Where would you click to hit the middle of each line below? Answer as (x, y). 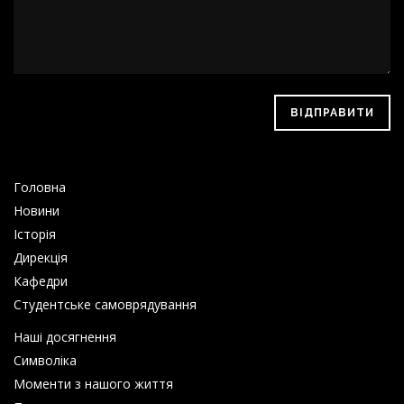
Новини (37, 210)
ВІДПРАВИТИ (332, 112)
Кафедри (41, 280)
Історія (35, 234)
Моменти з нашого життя (93, 383)
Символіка (45, 360)
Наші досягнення (65, 336)
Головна (40, 187)
